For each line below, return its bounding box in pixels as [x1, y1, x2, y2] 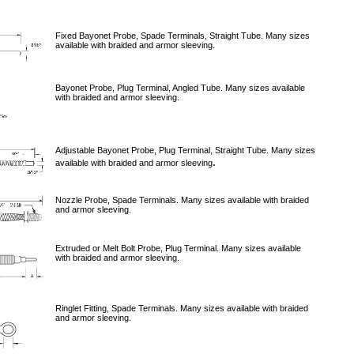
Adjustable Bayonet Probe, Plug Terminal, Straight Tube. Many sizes [55, 145, 315, 155]
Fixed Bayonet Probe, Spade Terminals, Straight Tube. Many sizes [55, 31, 310, 40]
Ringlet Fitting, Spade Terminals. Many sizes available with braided [55, 303, 308, 313]
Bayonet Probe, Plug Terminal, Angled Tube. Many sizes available [55, 83, 305, 92]
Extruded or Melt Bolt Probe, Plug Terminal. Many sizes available [55, 243, 301, 253]
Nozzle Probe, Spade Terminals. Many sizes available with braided [55, 195, 309, 205]
